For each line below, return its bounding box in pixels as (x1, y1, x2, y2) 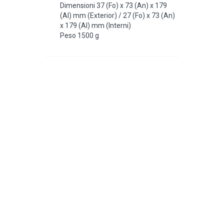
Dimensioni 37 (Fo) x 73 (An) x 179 (60, 1, 167, 9)
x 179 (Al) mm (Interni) (60, 21, 131, 29)
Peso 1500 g (60, 31, 99, 39)
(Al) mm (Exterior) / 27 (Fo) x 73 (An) (60, 11, 175, 19)
